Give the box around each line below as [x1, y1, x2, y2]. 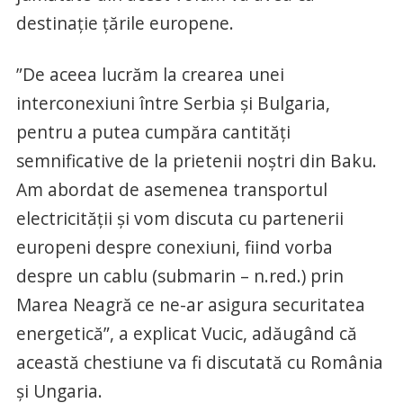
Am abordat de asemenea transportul [15, 177, 327, 202]
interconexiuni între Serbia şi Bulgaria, [15, 91, 330, 116]
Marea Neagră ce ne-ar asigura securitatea [15, 292, 365, 318]
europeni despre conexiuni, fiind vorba [15, 235, 333, 260]
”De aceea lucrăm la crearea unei [15, 62, 284, 87]
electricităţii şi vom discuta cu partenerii [15, 206, 344, 231]
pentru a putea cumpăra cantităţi [15, 120, 291, 145]
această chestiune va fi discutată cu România [15, 350, 383, 375]
